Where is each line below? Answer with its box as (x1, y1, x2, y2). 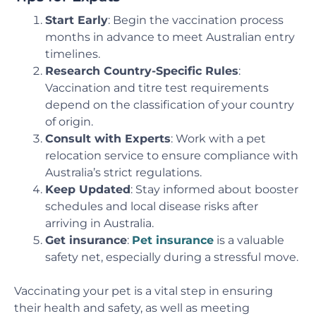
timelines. (45, 47, 100, 61)
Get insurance (45, 233, 127, 247)
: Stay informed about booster (130, 182, 298, 196)
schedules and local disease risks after (45, 199, 258, 213)
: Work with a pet (171, 131, 266, 145)
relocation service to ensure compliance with (45, 148, 298, 162)
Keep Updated (45, 182, 130, 196)
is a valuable (214, 233, 284, 247)
